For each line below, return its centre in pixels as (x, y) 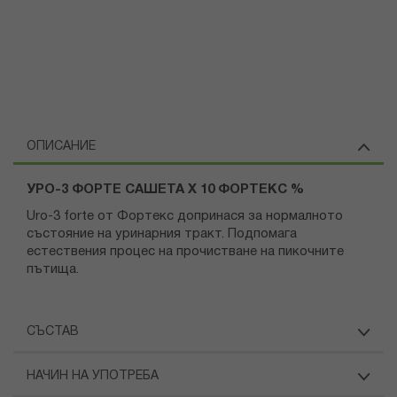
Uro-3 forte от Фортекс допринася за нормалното (185, 217)
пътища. (54, 270)
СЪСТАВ (53, 332)
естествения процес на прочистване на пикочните (185, 252)
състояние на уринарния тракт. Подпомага (162, 234)
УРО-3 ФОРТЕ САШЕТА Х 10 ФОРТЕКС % (165, 190)
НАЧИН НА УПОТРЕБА (93, 377)
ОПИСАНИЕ (61, 147)
